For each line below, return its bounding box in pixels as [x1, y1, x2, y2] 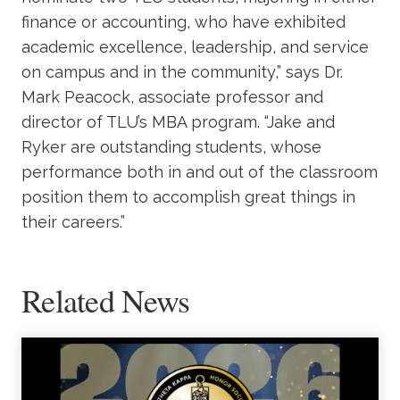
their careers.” [21, 212, 125, 231]
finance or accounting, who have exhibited [21, 12, 346, 31]
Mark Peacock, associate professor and [21, 87, 323, 106]
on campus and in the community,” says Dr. [21, 62, 343, 81]
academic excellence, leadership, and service [21, 37, 369, 56]
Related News [21, 278, 190, 321]
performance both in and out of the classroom [21, 162, 378, 181]
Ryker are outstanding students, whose [21, 137, 321, 156]
